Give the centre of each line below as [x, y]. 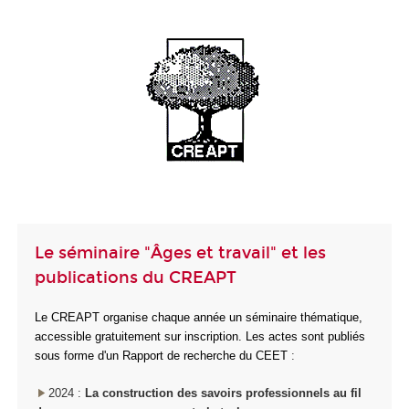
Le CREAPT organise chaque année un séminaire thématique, [199, 318]
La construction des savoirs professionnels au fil [223, 393]
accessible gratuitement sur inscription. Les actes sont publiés [200, 337]
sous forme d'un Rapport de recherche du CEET [161, 356]
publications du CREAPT [136, 277]
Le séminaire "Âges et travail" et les [180, 252]
